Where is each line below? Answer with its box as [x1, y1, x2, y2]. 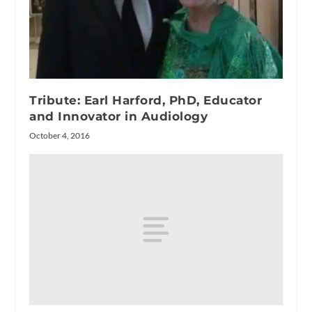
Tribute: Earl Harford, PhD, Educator [29, 93, 263, 107]
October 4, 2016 [29, 130, 91, 141]
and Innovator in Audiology [29, 109, 208, 123]
